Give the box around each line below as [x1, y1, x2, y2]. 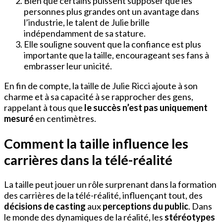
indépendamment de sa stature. [24, 28, 146, 39]
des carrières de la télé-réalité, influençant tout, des [4, 190, 203, 201]
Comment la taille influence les [4, 135, 188, 152]
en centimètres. [34, 113, 96, 124]
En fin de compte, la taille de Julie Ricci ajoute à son [4, 80, 198, 92]
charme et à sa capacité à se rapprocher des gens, [4, 91, 193, 103]
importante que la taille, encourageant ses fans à [24, 50, 209, 61]
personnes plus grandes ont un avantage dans [24, 6, 199, 17]
